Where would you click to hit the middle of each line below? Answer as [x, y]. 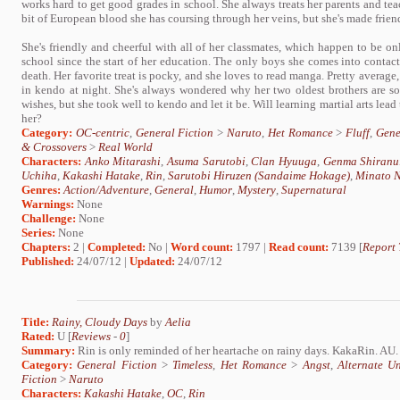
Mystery [257, 189]
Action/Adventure [106, 189]
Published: [48, 261]
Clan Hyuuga [284, 161]
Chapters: [46, 246]
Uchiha [39, 175]
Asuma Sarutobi [206, 161]
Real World [125, 146]
